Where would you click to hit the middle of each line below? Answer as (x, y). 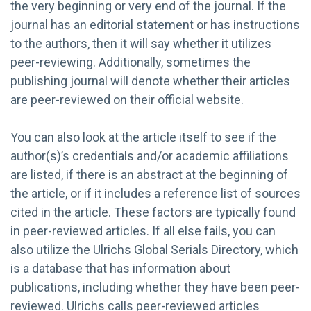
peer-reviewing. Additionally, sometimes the (131, 62)
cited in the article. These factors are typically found (153, 212)
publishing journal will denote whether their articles (150, 81)
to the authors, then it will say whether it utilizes (141, 43)
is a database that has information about (120, 268)
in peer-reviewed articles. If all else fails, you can (143, 230)
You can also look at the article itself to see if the (143, 137)
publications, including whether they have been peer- (155, 287)
